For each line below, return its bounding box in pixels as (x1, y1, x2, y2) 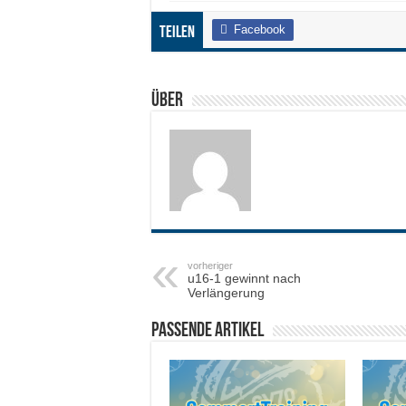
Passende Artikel (151, 320, 264, 342)
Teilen (159, 24, 195, 42)
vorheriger (188, 259, 233, 271)
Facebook (234, 22, 285, 36)
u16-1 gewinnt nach (188, 270, 301, 285)
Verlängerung (188, 285, 265, 300)
